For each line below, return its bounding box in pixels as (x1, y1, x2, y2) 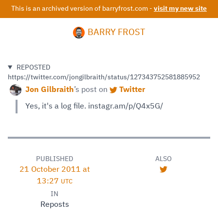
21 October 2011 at (19, 166, 90, 174)
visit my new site (154, 5, 207, 12)
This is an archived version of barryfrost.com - (11, 5, 154, 12)
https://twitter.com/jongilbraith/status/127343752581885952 (8, 74, 200, 81)
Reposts (40, 201, 69, 209)
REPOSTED (16, 64, 50, 71)
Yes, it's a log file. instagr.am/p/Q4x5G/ (25, 103, 163, 111)
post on (81, 86, 109, 94)
